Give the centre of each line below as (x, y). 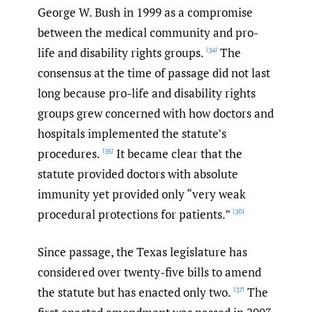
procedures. (69, 153)
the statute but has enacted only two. (134, 292)
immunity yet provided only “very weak (142, 194)
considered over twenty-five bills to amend (149, 272)
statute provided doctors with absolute (138, 173)
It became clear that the (178, 153)
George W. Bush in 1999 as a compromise (145, 12)
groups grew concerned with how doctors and (156, 113)
